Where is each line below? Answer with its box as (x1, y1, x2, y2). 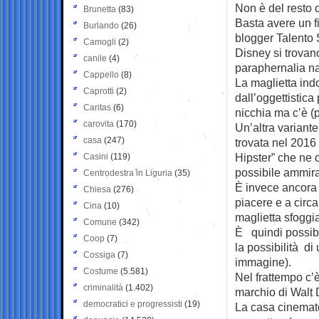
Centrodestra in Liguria (83, 167, 172, 178)
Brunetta (83, 4, 116, 14)
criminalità (83, 282, 123, 293)
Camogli (83, 36, 116, 47)
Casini (83, 151, 108, 162)
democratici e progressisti (83, 298, 182, 309)
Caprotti (83, 85, 114, 96)
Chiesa (83, 184, 111, 194)
